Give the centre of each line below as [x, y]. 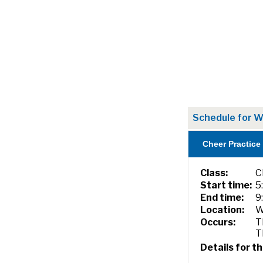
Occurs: [218, 222]
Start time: [226, 185]
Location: [222, 210]
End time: [222, 198]
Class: [214, 173]
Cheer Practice [232, 144]
